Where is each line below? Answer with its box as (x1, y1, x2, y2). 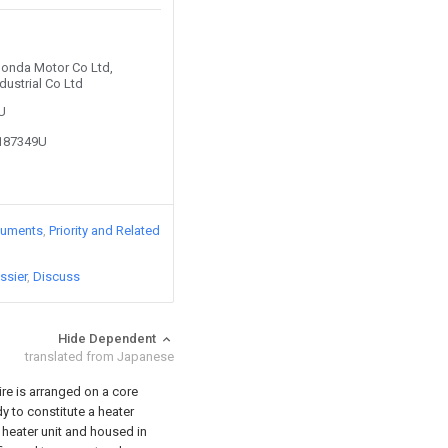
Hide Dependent (58, 331, 159, 346)
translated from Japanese (25, 349, 174, 364)
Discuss (33, 269, 80, 284)
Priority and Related (49, 223, 160, 238)
